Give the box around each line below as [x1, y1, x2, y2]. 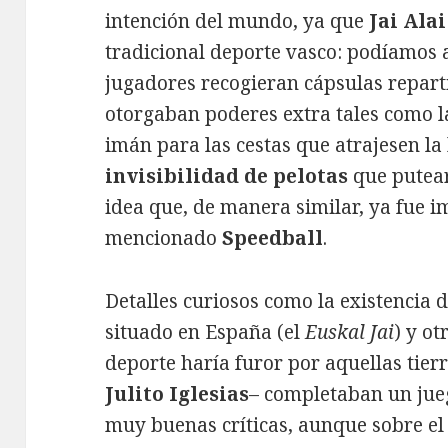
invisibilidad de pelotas [105, 162, 349, 189]
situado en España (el [105, 318, 306, 345]
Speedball [222, 224, 324, 251]
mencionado [105, 224, 223, 251]
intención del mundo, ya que [105, 7, 370, 34]
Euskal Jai [305, 318, 395, 345]
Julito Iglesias [105, 380, 250, 407]
